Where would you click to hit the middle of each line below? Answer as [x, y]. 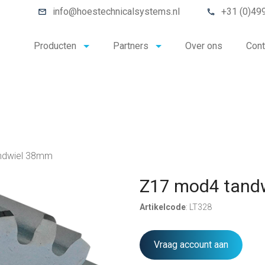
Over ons [204, 46]
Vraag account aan [191, 245]
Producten [55, 46]
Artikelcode [163, 207]
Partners [131, 46]
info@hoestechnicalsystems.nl [116, 12]
